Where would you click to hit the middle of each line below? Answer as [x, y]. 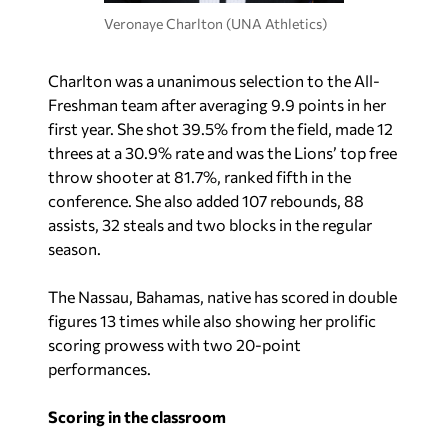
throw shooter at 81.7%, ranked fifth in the [199, 176]
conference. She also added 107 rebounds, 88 [206, 200]
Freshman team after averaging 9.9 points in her [217, 104]
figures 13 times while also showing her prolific [212, 320]
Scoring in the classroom [137, 416]
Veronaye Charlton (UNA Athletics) [215, 24]
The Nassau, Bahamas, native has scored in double [222, 296]
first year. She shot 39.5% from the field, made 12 [220, 128]
